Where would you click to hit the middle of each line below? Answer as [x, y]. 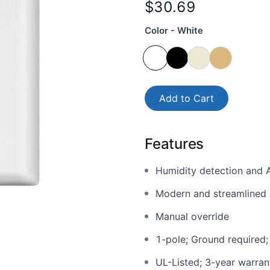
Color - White [174, 30]
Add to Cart [187, 98]
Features [174, 144]
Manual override [192, 216]
